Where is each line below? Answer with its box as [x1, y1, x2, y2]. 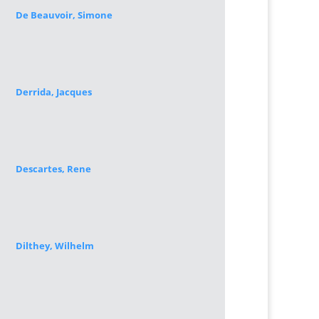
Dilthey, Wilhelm [15, 239, 94, 252]
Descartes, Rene [15, 162, 91, 175]
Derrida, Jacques [15, 85, 92, 98]
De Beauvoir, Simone [15, 9, 113, 21]
